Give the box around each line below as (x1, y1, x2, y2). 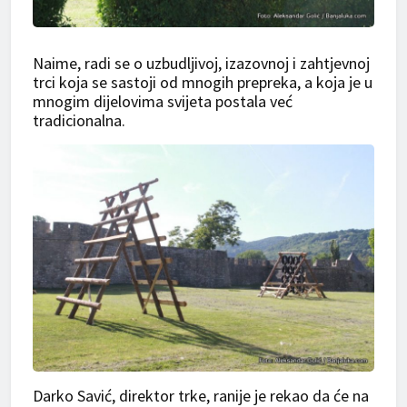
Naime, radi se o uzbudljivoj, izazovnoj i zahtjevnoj (33, 53, 370, 74)
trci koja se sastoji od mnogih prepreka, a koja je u (33, 72, 372, 94)
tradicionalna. (33, 110, 125, 132)
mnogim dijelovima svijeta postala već (33, 91, 293, 113)
